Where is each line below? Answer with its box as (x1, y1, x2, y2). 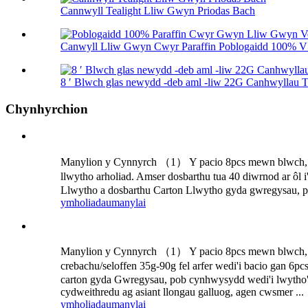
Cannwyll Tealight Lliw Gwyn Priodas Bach (60, 5, 255, 17)
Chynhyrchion (5, 102, 88, 117)
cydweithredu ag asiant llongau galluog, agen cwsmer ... (60, 286, 304, 298)
